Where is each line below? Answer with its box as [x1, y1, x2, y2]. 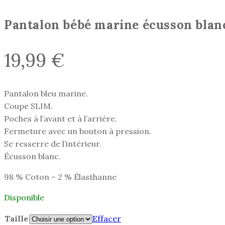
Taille [5, 213, 28, 223]
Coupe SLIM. [4, 100, 53, 111]
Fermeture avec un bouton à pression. [4, 126, 151, 136]
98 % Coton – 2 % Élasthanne [4, 171, 117, 182]
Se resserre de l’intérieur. [4, 138, 101, 149]
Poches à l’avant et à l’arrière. [4, 113, 117, 124]
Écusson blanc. [4, 151, 61, 161]
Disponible [4, 192, 44, 202]
